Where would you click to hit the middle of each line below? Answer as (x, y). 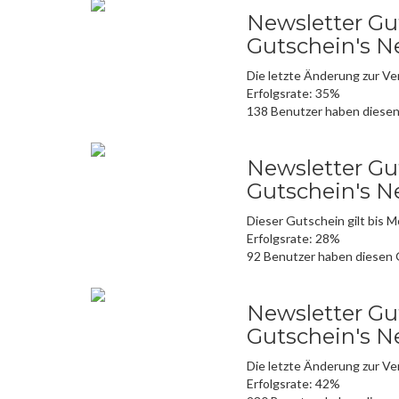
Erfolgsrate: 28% (293, 239)
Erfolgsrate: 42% (293, 384)
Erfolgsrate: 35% (293, 94)
